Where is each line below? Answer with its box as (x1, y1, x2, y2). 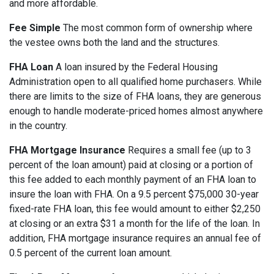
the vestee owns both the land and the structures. (9, 37, 220, 49)
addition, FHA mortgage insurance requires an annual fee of (9, 232, 261, 245)
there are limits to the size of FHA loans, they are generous (9, 91, 261, 103)
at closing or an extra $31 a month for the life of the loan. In (9, 218, 260, 230)
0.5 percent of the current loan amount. (9, 247, 172, 259)
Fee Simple (9, 22, 61, 34)
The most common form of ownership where (61, 22, 253, 34)
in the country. (9, 120, 67, 132)
